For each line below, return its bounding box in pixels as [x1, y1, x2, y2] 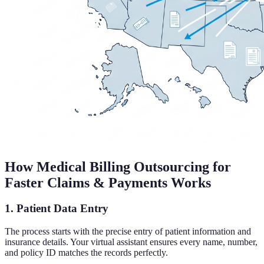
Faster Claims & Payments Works [5, 174, 211, 190]
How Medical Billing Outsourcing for [5, 159, 231, 174]
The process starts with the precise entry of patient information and [5, 226, 251, 237]
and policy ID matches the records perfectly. [5, 247, 168, 258]
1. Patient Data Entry [5, 202, 108, 215]
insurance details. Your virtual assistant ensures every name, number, [5, 237, 258, 247]
